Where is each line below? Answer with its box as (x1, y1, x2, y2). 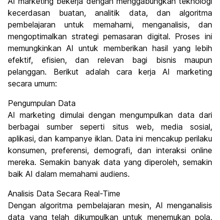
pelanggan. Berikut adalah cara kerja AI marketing (8, 67, 212, 77)
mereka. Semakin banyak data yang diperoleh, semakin (8, 157, 212, 167)
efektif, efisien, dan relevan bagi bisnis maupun (8, 55, 212, 65)
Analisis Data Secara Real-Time (8, 189, 120, 199)
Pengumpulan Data (8, 98, 76, 109)
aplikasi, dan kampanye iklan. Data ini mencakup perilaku (8, 134, 212, 144)
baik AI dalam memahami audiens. (8, 169, 130, 179)
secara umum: (8, 79, 57, 89)
